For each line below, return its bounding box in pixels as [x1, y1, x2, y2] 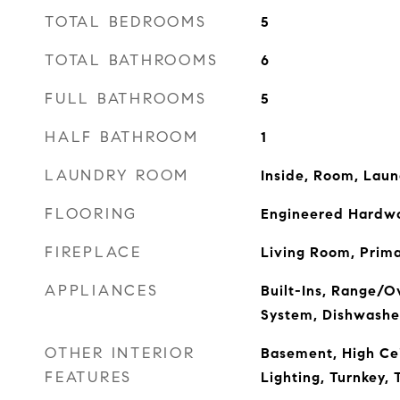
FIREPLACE [45, 243, 142, 262]
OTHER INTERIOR [45, 344, 196, 362]
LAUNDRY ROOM [45, 166, 189, 185]
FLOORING [45, 204, 137, 223]
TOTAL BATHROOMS [45, 51, 219, 70]
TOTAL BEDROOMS [45, 12, 207, 31]
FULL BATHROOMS [45, 89, 207, 108]
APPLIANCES [45, 281, 159, 300]
